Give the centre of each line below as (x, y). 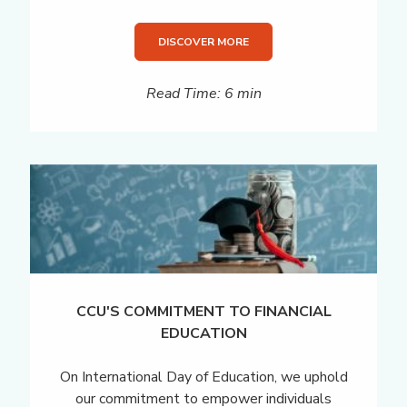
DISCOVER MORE (203, 42)
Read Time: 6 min (203, 94)
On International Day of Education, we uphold (203, 377)
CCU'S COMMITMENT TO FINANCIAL (203, 311)
